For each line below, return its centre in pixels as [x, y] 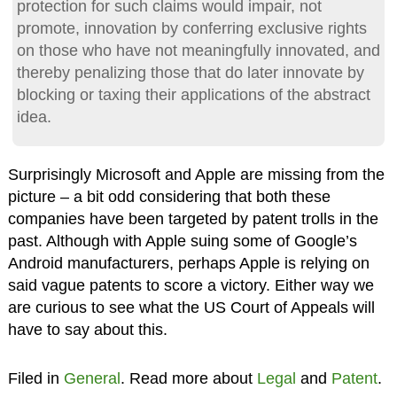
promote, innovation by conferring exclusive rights [191, 28]
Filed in [35, 378]
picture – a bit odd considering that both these [169, 196]
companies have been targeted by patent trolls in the [193, 218]
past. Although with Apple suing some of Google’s [182, 241]
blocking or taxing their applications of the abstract [193, 94]
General [92, 378]
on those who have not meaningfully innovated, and [198, 50]
